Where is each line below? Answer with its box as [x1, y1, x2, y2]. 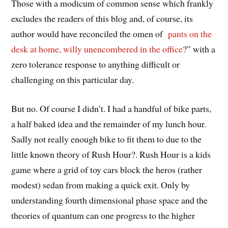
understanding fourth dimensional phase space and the [11, 193, 208, 206]
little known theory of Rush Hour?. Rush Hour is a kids [11, 148, 211, 160]
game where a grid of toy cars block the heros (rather [11, 163, 203, 176]
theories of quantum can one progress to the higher [11, 209, 195, 221]
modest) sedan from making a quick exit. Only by [11, 178, 190, 191]
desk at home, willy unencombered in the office [11, 43, 183, 55]
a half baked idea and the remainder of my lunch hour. [11, 117, 207, 130]
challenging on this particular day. [11, 73, 134, 86]
